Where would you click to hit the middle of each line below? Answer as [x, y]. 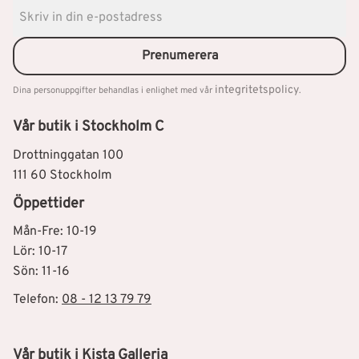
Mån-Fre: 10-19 [55, 232]
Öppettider [48, 204]
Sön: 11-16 [41, 272]
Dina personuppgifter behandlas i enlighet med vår [114, 91]
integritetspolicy [257, 91]
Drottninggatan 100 [68, 155]
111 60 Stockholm [63, 175]
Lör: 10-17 [40, 252]
